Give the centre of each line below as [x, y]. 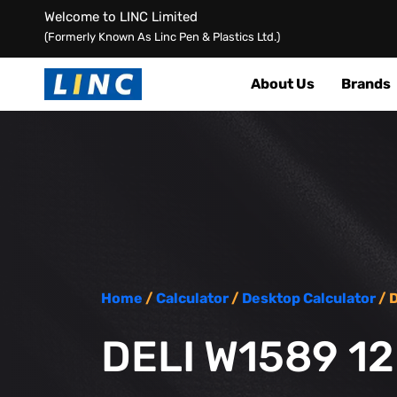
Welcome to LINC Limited [121, 17]
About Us [283, 84]
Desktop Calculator [309, 298]
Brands [366, 84]
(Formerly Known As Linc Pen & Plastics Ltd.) [162, 37]
